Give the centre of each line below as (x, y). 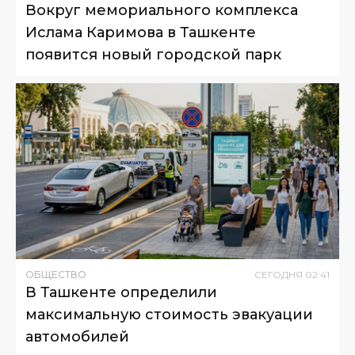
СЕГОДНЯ (279, 274)
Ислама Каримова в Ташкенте (141, 32)
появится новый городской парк (153, 54)
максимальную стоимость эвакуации (169, 314)
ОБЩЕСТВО (56, 274)
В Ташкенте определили (121, 292)
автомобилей (77, 336)
